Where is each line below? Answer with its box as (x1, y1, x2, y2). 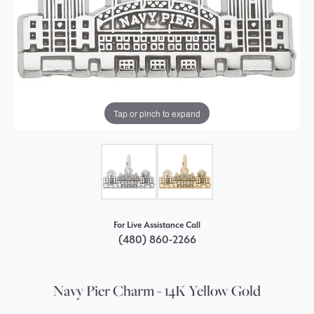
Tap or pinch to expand (114, 107, 200, 119)
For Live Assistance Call (114, 219, 200, 230)
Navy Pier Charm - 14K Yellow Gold (53, 280, 261, 300)
